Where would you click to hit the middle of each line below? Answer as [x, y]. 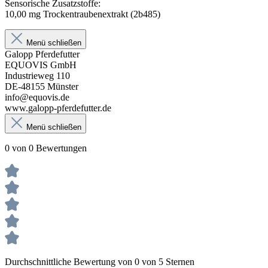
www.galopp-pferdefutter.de [58, 108]
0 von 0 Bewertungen [46, 148]
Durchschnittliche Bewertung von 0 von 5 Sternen [100, 261]
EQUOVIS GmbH [41, 65]
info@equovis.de [37, 97]
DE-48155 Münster [42, 86]
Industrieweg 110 [37, 75]
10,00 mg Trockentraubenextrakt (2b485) [84, 14]
